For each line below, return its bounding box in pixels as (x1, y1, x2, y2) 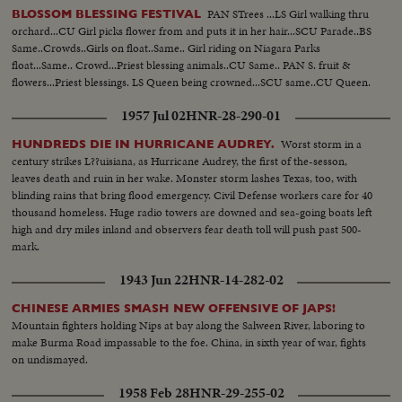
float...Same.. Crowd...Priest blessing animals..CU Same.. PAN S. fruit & (12, 56, 351, 74)
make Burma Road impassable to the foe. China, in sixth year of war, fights (12, 333, 367, 351)
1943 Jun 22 (118, 269, 188, 290)
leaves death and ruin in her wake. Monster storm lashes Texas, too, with (12, 169, 358, 187)
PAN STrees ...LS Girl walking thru (207, 4, 370, 22)
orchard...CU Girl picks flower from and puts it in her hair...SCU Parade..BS (12, 22, 372, 39)
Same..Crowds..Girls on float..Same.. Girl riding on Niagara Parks (12, 39, 321, 57)
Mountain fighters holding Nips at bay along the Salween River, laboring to (12, 316, 366, 334)
